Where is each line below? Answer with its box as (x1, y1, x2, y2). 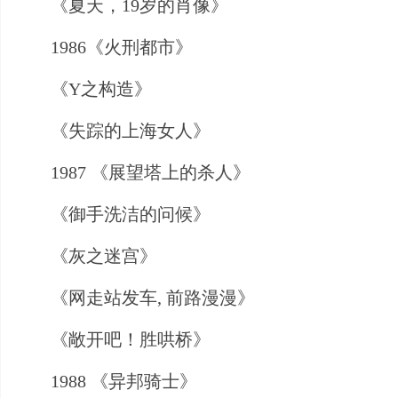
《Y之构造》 (51, 78, 152, 99)
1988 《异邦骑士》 (51, 370, 197, 391)
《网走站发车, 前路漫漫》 (51, 287, 255, 307)
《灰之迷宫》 (51, 245, 157, 266)
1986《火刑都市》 (51, 36, 193, 57)
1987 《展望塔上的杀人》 (51, 162, 251, 182)
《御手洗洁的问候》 (51, 203, 211, 224)
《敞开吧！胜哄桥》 (51, 329, 211, 349)
